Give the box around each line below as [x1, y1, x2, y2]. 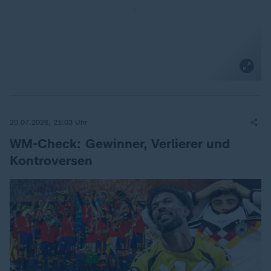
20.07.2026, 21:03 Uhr [10, 117, 88, 126]
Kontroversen [10, 152, 93, 169]
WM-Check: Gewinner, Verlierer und [10, 135, 230, 152]
